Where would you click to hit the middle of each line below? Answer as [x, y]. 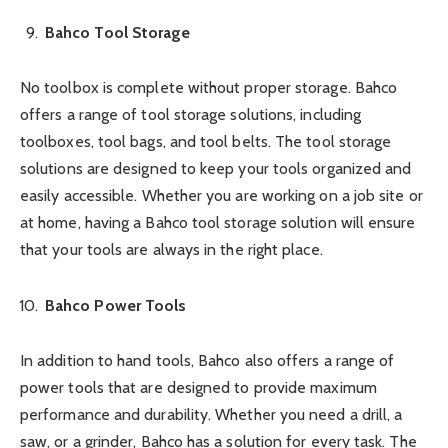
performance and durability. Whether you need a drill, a [211, 414]
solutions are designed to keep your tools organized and [216, 169]
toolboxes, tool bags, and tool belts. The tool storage [206, 142]
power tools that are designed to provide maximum [198, 387]
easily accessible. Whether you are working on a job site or [221, 196]
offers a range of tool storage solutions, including [191, 115]
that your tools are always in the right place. [171, 250]
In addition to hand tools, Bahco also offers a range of [207, 360]
